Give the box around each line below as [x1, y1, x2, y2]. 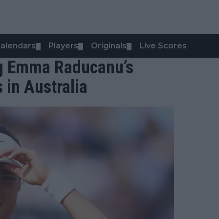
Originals [91, 41, 127, 50]
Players [48, 41, 78, 50]
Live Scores [139, 41, 187, 50]
